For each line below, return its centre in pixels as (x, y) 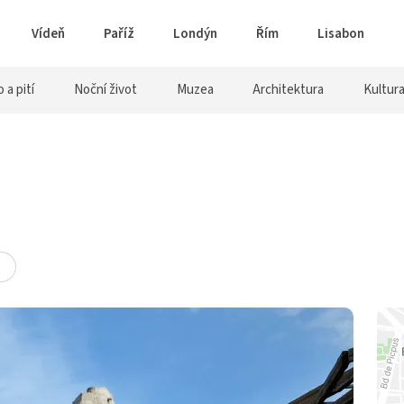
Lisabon (341, 33)
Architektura (289, 90)
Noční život (106, 90)
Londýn (195, 33)
